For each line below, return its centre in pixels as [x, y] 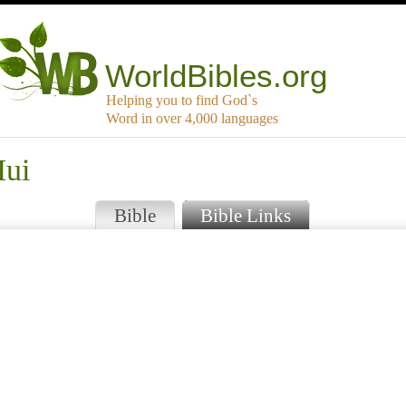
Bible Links [245, 216]
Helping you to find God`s [182, 101]
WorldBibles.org [217, 76]
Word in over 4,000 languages [192, 119]
